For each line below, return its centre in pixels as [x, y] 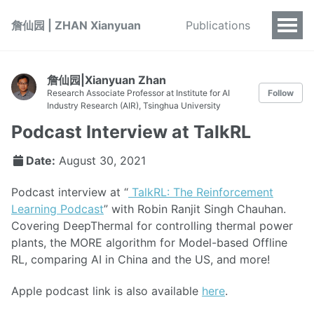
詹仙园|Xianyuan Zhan [107, 80]
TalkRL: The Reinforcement [201, 192]
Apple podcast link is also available [107, 291]
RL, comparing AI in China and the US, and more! [141, 259]
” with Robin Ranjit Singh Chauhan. [195, 209]
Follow [281, 93]
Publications [218, 25]
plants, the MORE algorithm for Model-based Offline [149, 242]
